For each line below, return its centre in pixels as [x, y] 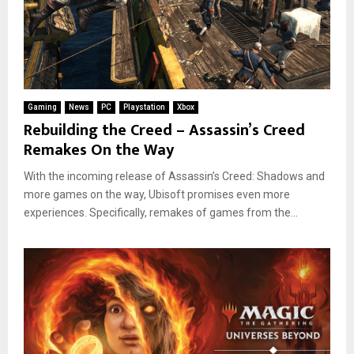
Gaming [42, 107]
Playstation [144, 107]
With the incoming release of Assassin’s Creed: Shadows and [174, 176]
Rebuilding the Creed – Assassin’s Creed [164, 130]
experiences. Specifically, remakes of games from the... [161, 212]
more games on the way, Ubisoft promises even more [157, 194]
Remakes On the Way [99, 150]
